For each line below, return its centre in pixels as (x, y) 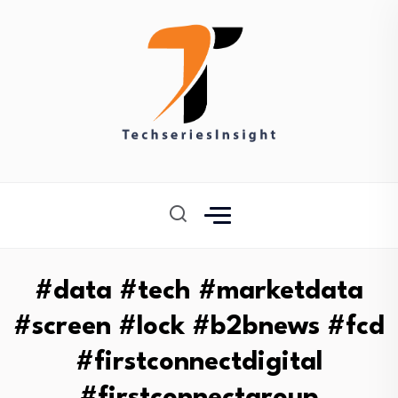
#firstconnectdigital (199, 363)
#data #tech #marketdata (199, 292)
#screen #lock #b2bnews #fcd (199, 327)
